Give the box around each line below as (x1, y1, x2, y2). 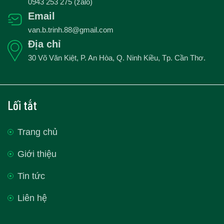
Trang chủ (17, 127, 57, 137)
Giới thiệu (17, 149, 56, 159)
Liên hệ (17, 193, 47, 203)
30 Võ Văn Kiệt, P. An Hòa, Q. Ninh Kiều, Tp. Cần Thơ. (28, 53, 205, 62)
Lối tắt (7, 97, 37, 113)
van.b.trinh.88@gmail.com (28, 25, 113, 34)
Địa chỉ (28, 38, 61, 50)
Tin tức (17, 171, 45, 181)
